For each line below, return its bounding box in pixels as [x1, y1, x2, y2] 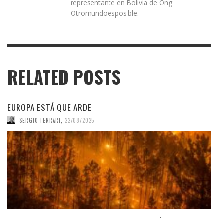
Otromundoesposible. [71, 8, 139, 18]
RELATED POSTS [7, 64, 121, 91]
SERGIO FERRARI [19, 116, 61, 125]
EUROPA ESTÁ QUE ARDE [7, 101, 91, 114]
